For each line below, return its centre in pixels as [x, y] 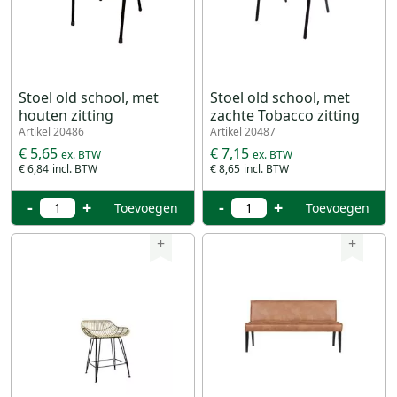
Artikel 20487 [243, 132]
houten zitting [66, 115]
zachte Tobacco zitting [285, 115]
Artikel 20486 [51, 132]
